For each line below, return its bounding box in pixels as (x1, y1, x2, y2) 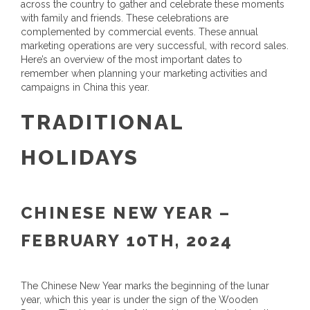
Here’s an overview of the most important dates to (21, 54, 242, 65)
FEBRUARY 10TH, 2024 (21, 230, 233, 250)
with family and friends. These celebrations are (21, 12, 228, 24)
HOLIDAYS (21, 145, 139, 170)
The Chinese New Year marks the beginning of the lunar (21, 280, 269, 291)
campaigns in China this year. (21, 82, 149, 93)
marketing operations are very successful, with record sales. (21, 40, 289, 51)
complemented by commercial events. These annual (21, 26, 258, 37)
